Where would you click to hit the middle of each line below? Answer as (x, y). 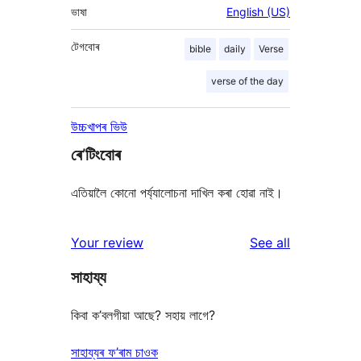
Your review (107, 243)
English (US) (258, 12)
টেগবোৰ (85, 47)
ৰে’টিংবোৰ (96, 155)
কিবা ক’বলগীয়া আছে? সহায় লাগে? (143, 315)
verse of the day (247, 81)
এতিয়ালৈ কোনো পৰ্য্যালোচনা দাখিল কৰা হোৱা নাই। (177, 193)
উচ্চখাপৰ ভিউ (99, 127)
